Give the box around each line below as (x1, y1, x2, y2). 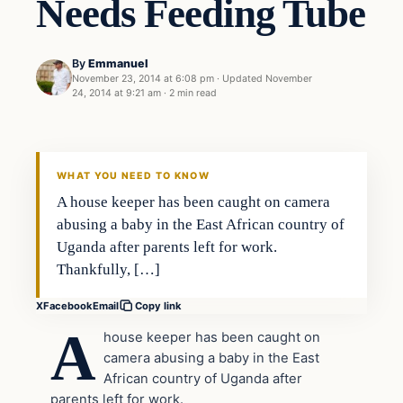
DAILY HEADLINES (44, 152, 138, 163)
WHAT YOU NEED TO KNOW (57, 170, 210, 183)
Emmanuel (88, 56, 148, 70)
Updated (219, 72, 265, 85)
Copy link (135, 300, 182, 313)
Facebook (43, 299, 93, 312)
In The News (37, 89, 139, 112)
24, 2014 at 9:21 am (72, 86, 161, 99)
